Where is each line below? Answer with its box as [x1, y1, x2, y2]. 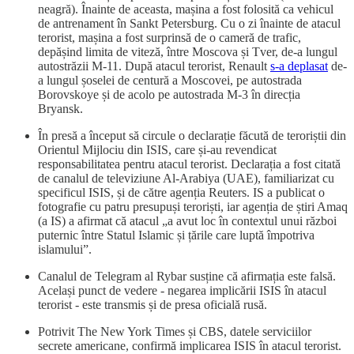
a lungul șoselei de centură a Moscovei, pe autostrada [38, 73, 302, 88]
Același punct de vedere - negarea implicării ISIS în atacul [38, 284, 326, 298]
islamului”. [38, 243, 92, 257]
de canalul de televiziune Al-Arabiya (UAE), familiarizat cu [38, 171, 334, 186]
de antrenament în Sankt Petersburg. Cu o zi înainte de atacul [38, 17, 341, 31]
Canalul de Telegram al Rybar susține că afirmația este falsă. [38, 269, 336, 284]
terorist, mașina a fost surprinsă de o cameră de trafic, [38, 31, 301, 45]
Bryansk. [38, 102, 83, 116]
